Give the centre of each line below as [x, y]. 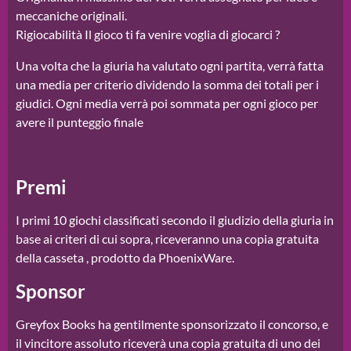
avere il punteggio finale [80, 122]
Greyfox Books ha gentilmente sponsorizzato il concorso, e [172, 324]
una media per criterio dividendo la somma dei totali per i [167, 85]
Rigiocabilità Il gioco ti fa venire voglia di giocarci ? [148, 34]
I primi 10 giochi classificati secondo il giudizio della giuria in [175, 220]
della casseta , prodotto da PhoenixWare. [125, 258]
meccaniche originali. [71, 16]
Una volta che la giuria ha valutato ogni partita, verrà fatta [170, 66]
